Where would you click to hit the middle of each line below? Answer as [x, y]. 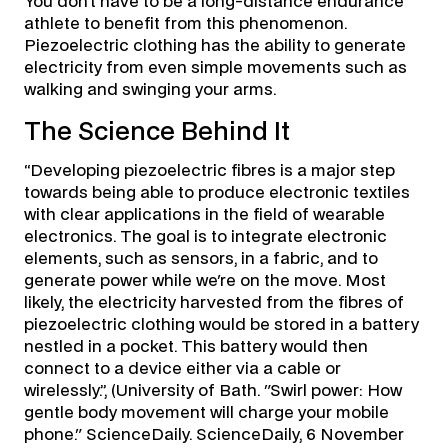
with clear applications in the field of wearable [204, 214]
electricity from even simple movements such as [215, 67]
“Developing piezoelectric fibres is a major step [209, 170]
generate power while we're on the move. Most [204, 280]
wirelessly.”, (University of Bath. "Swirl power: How [212, 390]
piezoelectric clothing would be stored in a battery [221, 324]
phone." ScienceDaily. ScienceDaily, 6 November [213, 434]
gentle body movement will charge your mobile [206, 412]
